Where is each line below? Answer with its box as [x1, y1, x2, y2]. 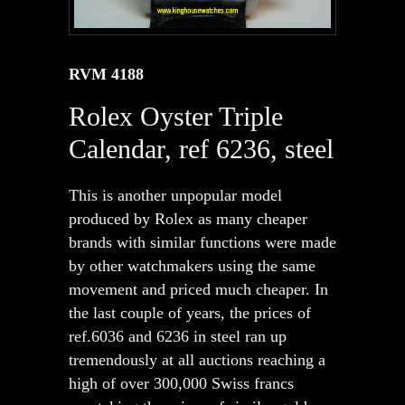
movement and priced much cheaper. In [69, 280, 328, 299]
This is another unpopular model [69, 186, 282, 205]
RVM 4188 [69, 65, 144, 84]
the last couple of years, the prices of [69, 304, 311, 323]
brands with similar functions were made [69, 233, 336, 252]
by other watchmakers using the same [69, 257, 316, 276]
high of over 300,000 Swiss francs [69, 374, 294, 393]
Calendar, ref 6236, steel [69, 134, 334, 165]
